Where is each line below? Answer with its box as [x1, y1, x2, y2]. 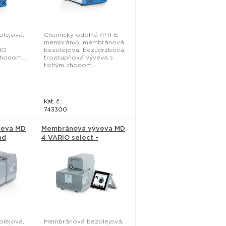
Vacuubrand [41, 143, 82, 150]
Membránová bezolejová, [44, 217, 124, 225]
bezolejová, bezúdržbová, [44, 46, 126, 53]
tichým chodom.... [44, 61, 98, 69]
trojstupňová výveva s [44, 53, 113, 61]
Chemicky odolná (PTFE [44, 31, 118, 38]
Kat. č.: [44, 98, 63, 105]
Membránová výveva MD [41, 125, 125, 132]
